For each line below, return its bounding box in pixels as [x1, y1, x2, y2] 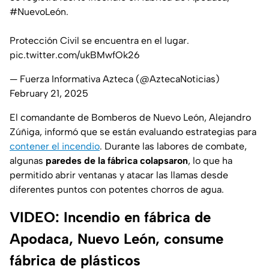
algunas [10, 155, 46, 167]
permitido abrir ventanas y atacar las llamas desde [10, 169, 228, 181]
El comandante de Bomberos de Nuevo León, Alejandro [10, 112, 251, 124]
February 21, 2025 [10, 88, 88, 100]
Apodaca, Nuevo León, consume [10, 230, 223, 248]
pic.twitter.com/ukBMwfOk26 [10, 49, 140, 61]
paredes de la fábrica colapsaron [46, 155, 188, 167]
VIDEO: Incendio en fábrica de [10, 208, 211, 226]
